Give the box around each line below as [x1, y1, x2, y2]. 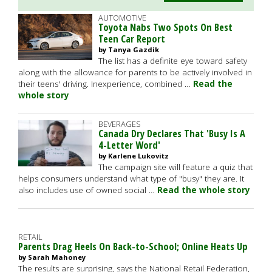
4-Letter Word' [98, 138, 160, 152]
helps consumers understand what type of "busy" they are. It [18, 173, 244, 184]
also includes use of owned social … [18, 185, 157, 195]
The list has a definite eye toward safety [98, 55, 247, 66]
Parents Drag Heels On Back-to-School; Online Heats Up [18, 239, 248, 253]
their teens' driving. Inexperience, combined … [18, 78, 193, 89]
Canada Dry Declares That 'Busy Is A [98, 126, 245, 140]
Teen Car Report [98, 32, 165, 46]
